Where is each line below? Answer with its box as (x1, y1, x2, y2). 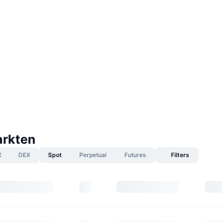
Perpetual (79, 151, 107, 159)
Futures (124, 151, 146, 159)
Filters (170, 151, 189, 159)
